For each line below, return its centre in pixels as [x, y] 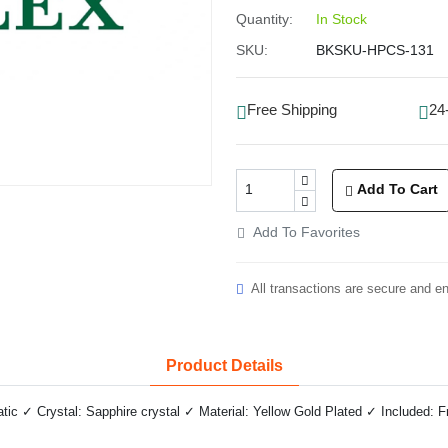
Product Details [224, 365]
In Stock [341, 18]
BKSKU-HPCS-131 [375, 49]
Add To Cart [397, 190]
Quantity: [264, 18]
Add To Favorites [306, 232]
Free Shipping [292, 110]
